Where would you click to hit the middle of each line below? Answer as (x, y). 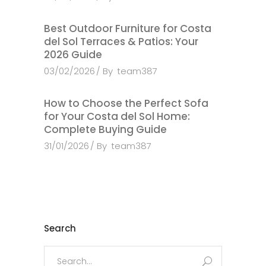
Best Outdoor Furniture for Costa (128, 28)
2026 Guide (73, 55)
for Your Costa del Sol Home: (117, 116)
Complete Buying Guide (105, 129)
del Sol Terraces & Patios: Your (121, 42)
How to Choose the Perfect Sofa (126, 103)
